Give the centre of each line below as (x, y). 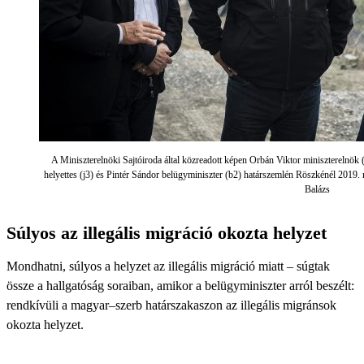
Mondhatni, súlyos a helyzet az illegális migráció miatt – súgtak (168, 266)
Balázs (317, 189)
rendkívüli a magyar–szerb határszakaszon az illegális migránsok (171, 305)
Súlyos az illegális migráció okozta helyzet (167, 233)
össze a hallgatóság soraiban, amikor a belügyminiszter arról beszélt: (180, 286)
